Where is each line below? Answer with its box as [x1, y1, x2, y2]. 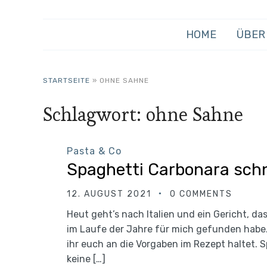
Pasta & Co [67, 145, 122, 157]
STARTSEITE [43, 76, 90, 85]
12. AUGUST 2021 [67, 189, 151, 199]
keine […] [67, 253, 105, 265]
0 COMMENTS [170, 189, 232, 199]
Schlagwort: [43, 103, 146, 126]
